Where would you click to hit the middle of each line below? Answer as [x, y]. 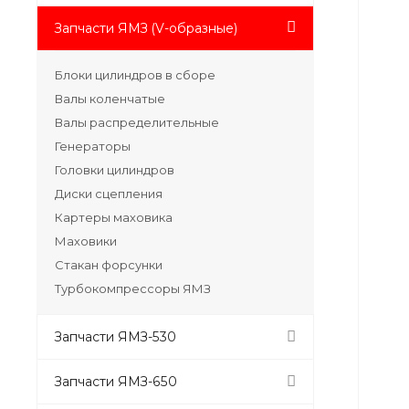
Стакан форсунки [109, 264]
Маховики [86, 241]
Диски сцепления [109, 193]
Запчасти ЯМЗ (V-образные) [146, 28]
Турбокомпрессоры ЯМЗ [133, 288]
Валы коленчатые [110, 98]
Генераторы [93, 146]
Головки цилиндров [115, 169]
